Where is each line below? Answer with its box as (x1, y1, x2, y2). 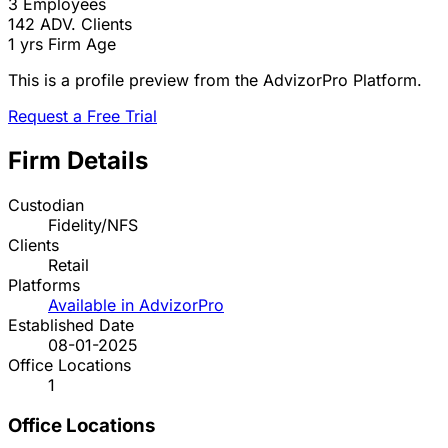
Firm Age (48, 34, 116, 55)
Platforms (8, 275, 80, 296)
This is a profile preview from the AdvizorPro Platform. (8, 70, 422, 91)
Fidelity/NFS (48, 215, 138, 236)
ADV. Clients (40, 14, 132, 35)
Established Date (8, 315, 134, 336)
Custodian (8, 195, 84, 216)
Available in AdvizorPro (48, 295, 224, 316)
